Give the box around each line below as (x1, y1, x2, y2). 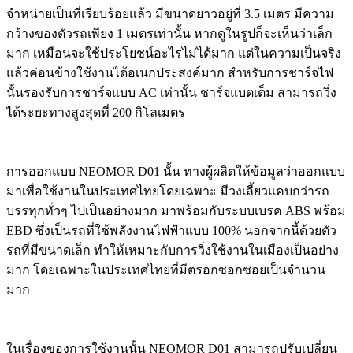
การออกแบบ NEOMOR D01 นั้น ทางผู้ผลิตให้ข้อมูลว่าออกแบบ (6, 165, 345, 179)
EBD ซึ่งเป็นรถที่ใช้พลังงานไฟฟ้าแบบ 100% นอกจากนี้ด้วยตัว (6, 224, 336, 238)
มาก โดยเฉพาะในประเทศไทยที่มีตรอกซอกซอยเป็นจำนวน (6, 263, 325, 277)
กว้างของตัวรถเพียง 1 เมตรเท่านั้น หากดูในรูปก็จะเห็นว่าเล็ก (6, 27, 333, 41)
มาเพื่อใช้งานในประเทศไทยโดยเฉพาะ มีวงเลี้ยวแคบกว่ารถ (6, 184, 329, 199)
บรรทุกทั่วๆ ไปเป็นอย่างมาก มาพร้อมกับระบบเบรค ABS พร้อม (6, 204, 346, 218)
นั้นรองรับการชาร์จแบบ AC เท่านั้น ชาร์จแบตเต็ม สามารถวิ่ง (6, 86, 336, 100)
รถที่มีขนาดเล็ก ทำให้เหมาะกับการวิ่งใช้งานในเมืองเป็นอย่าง (6, 243, 339, 258)
